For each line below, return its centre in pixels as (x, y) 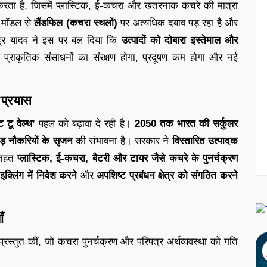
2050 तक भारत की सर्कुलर (186, 123)
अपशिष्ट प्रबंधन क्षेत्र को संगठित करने (167, 175)
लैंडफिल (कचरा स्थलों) (76, 23)
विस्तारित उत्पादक (205, 141)
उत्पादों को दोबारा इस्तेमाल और (180, 40)
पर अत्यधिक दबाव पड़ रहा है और (178, 23)
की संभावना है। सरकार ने (122, 141)
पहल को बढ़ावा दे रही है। (85, 123)
